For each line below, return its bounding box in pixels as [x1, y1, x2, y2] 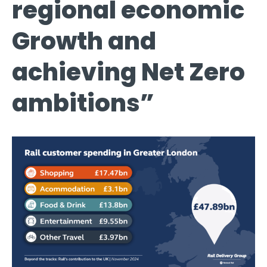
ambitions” [12, 86, 154, 120]
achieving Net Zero [12, 55, 245, 89]
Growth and [12, 24, 156, 58]
